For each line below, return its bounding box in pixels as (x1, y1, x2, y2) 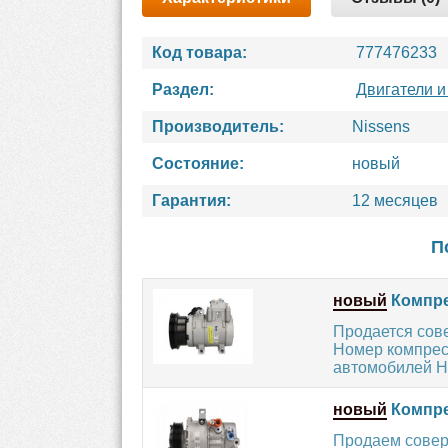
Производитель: (152, 118, 284, 135)
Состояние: (152, 155, 244, 172)
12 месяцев (352, 192, 438, 209)
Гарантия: (152, 192, 231, 209)
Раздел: (152, 81, 214, 98)
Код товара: (152, 44, 247, 61)
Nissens (352, 118, 410, 135)
